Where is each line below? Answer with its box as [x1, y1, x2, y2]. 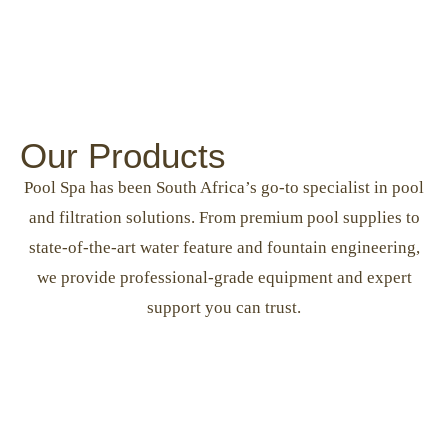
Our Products [20, 136, 226, 175]
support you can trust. [147, 298, 301, 317]
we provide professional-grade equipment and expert [36, 268, 412, 287]
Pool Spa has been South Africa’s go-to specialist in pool [24, 178, 424, 197]
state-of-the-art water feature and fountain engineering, [28, 238, 420, 257]
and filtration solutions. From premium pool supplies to [28, 208, 420, 227]
